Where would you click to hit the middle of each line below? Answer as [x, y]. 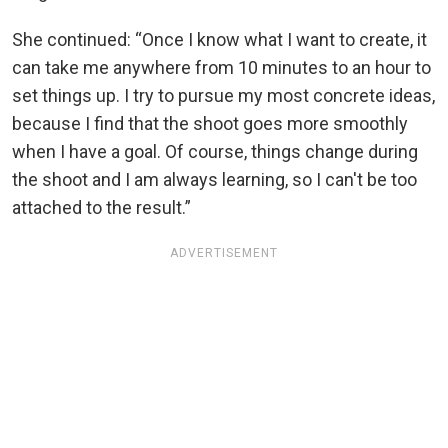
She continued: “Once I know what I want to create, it [219, 40]
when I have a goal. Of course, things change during [215, 152]
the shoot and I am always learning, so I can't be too [214, 180]
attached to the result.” [101, 208]
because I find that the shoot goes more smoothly [210, 124]
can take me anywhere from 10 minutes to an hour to [221, 68]
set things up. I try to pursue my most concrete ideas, [223, 96]
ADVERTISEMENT [224, 253]
